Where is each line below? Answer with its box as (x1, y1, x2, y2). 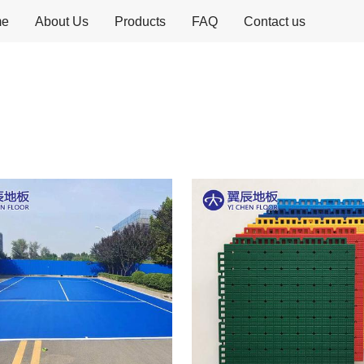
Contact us (244, 14, 305, 28)
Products (115, 14, 166, 28)
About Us (35, 14, 89, 28)
